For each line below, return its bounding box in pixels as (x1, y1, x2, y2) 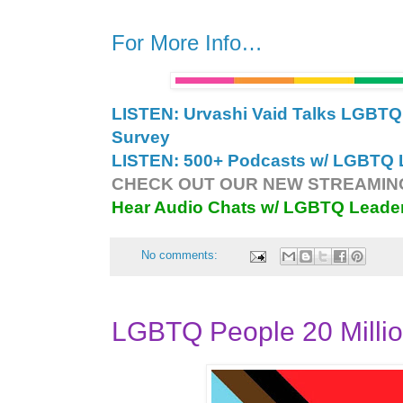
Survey (112, 127, 170, 147)
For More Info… (112, 31, 263, 56)
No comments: (141, 249, 222, 263)
